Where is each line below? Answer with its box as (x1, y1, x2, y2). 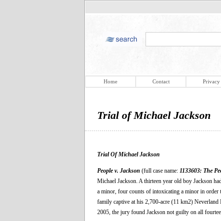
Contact (152, 78, 170, 84)
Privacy (202, 78, 220, 84)
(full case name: (140, 167, 180, 174)
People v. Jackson (97, 167, 140, 174)
